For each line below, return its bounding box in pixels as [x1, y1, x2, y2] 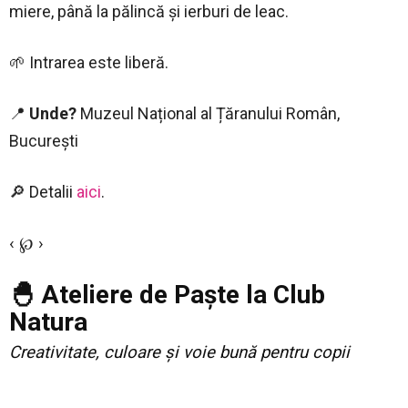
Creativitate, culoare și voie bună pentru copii [9, 342, 350, 363]
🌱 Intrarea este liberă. [9, 53, 168, 73]
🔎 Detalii [9, 182, 76, 202]
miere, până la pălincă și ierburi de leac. [9, 2, 289, 22]
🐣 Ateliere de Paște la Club [9, 280, 325, 311]
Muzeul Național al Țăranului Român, [76, 104, 340, 124]
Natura [9, 307, 87, 338]
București [9, 131, 78, 151]
